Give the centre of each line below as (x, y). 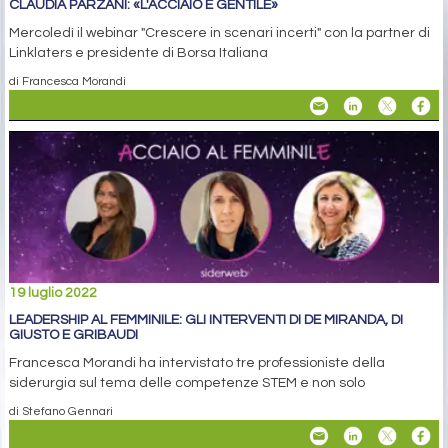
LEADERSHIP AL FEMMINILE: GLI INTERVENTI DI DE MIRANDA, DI (206, 320)
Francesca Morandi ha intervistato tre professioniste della (197, 363)
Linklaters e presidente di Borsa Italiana (138, 53)
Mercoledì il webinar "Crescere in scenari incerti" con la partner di (219, 33)
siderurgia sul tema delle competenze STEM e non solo (187, 383)
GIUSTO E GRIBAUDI (73, 335)
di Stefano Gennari (61, 411)
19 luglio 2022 (53, 293)
